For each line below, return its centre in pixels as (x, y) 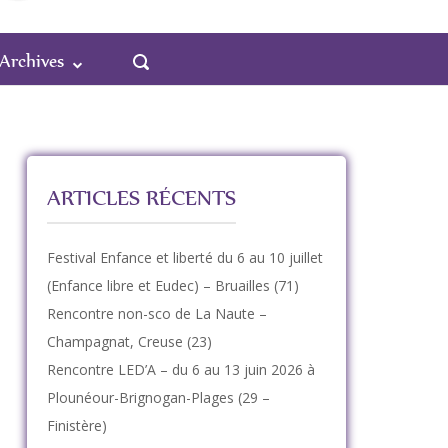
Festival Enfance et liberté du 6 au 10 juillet (184, 257)
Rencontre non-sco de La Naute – (156, 313)
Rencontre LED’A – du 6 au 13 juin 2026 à (180, 369)
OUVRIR (160, 55)
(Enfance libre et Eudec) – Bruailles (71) (172, 285)
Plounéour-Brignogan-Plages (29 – (158, 397)
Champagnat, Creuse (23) (129, 341)
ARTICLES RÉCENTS (141, 197)
